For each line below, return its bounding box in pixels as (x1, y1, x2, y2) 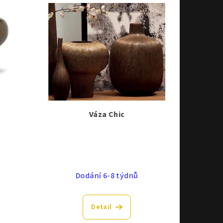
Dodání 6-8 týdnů (76, 170, 138, 181)
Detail (91, 202, 112, 212)
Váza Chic (89, 109, 125, 120)
